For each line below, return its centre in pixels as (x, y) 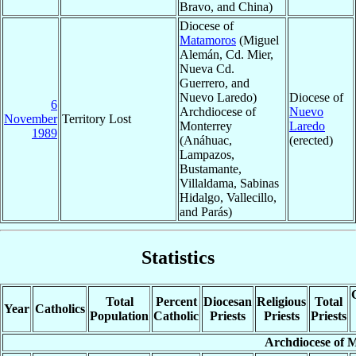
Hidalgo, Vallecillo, (228, 197)
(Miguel (257, 40)
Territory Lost (97, 118)
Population (119, 316)
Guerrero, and (215, 83)
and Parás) (206, 211)
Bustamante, (211, 168)
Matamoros (208, 40)
